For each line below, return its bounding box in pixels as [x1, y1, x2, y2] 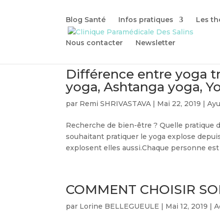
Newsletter [136, 38, 176, 47]
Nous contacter [66, 38, 123, 47]
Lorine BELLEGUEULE [80, 202, 160, 211]
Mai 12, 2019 [165, 202, 208, 211]
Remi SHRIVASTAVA [80, 99, 151, 108]
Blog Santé [66, 15, 106, 24]
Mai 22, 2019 [157, 99, 201, 108]
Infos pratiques [118, 15, 174, 24]
